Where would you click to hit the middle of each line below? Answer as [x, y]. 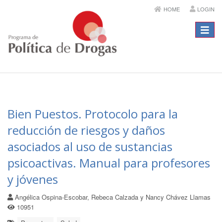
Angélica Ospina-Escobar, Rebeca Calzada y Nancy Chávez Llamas [112, 197]
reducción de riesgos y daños [86, 130]
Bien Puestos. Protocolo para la [93, 114]
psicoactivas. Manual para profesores [109, 163]
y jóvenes [33, 179]
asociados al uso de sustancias [90, 146]
